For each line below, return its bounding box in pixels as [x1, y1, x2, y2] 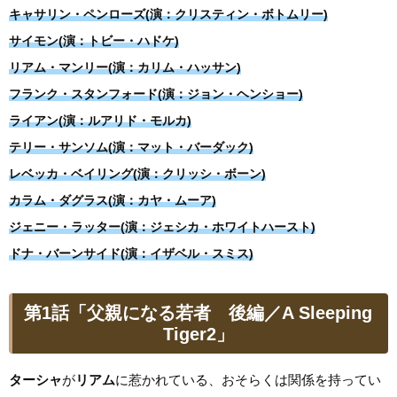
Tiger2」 [162, 323, 234, 344]
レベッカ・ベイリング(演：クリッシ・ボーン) [9, 166, 266, 181]
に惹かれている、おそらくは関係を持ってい [115, 372, 381, 388]
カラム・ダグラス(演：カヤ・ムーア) [9, 192, 216, 207]
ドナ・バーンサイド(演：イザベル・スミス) [9, 245, 253, 261]
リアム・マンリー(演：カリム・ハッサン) [9, 59, 241, 74]
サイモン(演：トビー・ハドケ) [9, 33, 179, 48]
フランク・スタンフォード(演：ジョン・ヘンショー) [9, 86, 303, 101]
